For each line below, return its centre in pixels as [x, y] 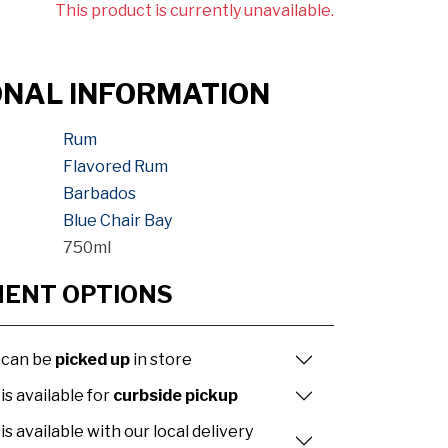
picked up [92, 360]
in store [161, 360]
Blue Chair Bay [118, 220]
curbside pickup [175, 396]
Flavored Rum [116, 166]
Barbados [100, 193]
